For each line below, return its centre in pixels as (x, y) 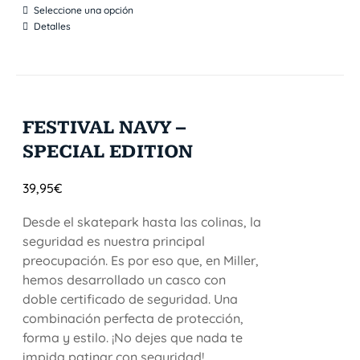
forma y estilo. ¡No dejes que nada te (133, 337)
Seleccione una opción (84, 10)
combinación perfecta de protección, (133, 318)
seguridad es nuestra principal (114, 241)
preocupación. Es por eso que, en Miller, (141, 260)
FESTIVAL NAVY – (104, 128)
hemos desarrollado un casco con (125, 280)
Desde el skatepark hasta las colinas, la (142, 222)
